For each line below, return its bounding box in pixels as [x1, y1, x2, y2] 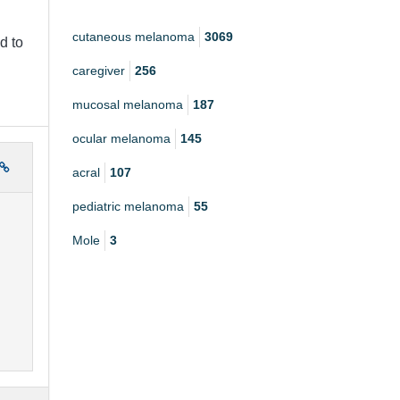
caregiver [72, 63, 125, 79]
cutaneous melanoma [72, 29, 195, 45]
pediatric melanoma [72, 199, 184, 214]
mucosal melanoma [72, 97, 183, 112]
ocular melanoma [72, 131, 171, 146]
